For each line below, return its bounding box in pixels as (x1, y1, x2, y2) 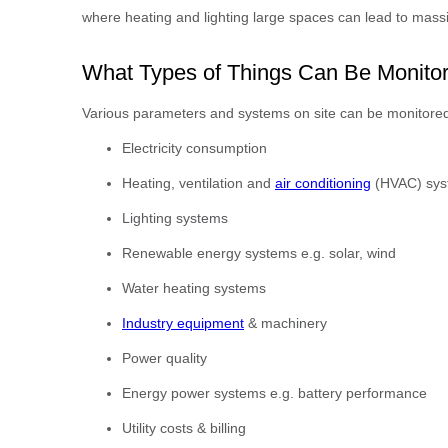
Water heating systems (122, 280, 266, 297)
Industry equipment (122, 315, 244, 332)
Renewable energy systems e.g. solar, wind (122, 245, 396, 262)
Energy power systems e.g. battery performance (122, 385, 427, 402)
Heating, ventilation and (122, 175, 275, 192)
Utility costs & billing (122, 420, 246, 437)
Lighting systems (122, 210, 228, 227)
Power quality (122, 350, 207, 367)
